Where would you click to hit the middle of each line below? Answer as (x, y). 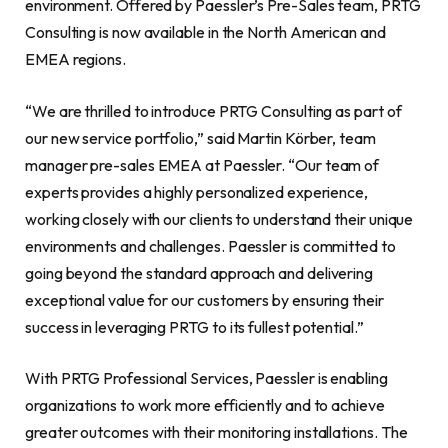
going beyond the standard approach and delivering (199, 272)
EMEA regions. (75, 59)
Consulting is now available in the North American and (205, 32)
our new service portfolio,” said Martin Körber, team (200, 137)
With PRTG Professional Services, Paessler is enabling (206, 378)
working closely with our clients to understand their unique (219, 218)
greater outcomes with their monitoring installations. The (216, 432)
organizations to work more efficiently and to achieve (205, 405)
